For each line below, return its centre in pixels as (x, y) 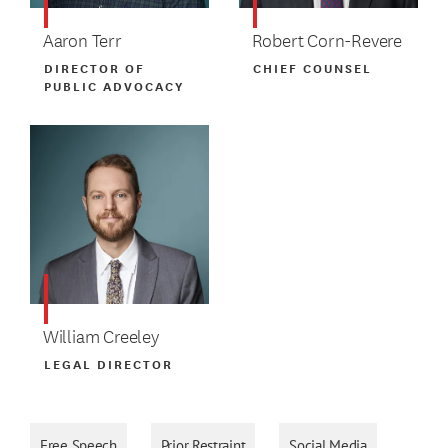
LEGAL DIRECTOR (109, 364)
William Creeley (100, 336)
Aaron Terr (82, 40)
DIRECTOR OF (95, 68)
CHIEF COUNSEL (312, 68)
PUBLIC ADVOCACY (114, 86)
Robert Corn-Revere (327, 40)
